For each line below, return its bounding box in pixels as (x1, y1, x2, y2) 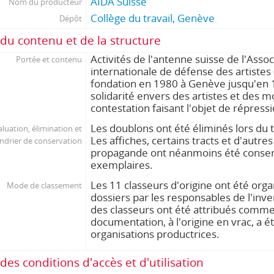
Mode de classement (6, 180, 82, 191)
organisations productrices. (91, 227, 220, 241)
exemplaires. (91, 158, 154, 172)
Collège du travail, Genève (91, 11, 215, 25)
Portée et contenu (15, 54, 82, 65)
